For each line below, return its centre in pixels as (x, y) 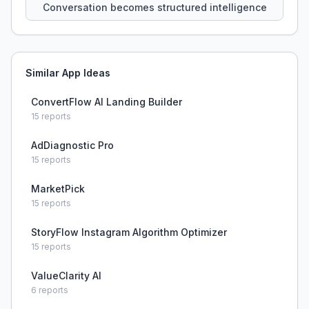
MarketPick (58, 189)
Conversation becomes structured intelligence (154, 7)
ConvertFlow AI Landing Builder (107, 102)
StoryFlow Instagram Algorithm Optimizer (129, 232)
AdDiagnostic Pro (72, 145)
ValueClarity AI (66, 276)
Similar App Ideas (68, 73)
